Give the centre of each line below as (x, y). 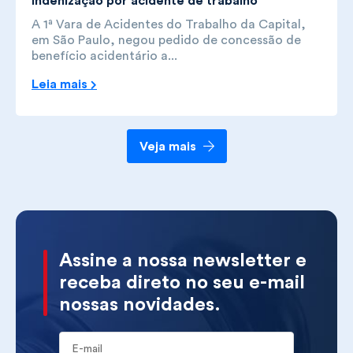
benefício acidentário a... (104, 56)
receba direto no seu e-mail (182, 283)
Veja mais (169, 147)
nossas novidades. (140, 305)
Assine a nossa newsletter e (183, 261)
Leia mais (61, 84)
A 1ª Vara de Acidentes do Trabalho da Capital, (169, 24)
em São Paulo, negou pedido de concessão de (166, 40)
